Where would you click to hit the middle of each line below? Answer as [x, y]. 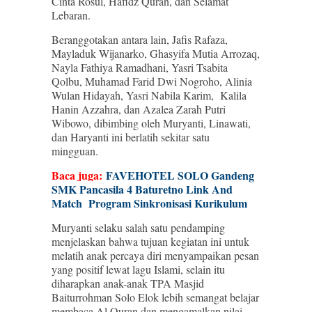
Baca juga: [79, 175]
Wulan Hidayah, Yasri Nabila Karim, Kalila [149, 95]
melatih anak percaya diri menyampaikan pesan [155, 255]
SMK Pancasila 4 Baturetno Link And [142, 189]
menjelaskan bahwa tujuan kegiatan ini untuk [150, 241]
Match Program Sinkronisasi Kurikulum [149, 203]
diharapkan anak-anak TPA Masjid [128, 283]
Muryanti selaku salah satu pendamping [138, 227]
